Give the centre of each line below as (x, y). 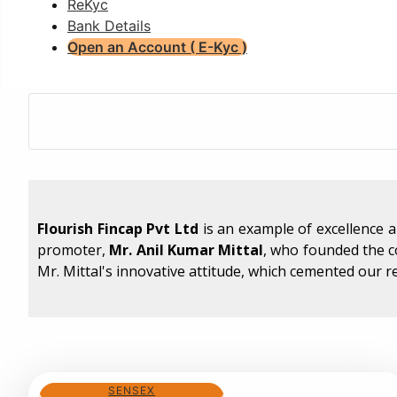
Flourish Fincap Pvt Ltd (118, 228)
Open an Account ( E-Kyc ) (157, 47)
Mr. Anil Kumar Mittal (187, 249)
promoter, (74, 249)
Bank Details (109, 25)
